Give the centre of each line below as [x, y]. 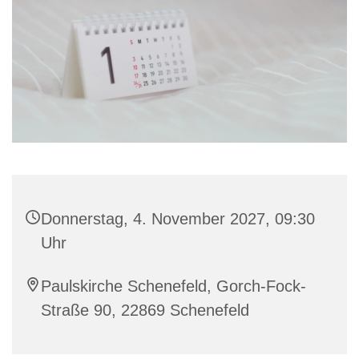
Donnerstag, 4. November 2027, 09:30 [178, 219]
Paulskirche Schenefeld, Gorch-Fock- [173, 286]
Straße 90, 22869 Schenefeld [145, 311]
